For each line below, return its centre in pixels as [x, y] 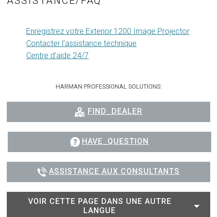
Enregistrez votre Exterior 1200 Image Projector [108, 31]
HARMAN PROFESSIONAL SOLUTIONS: [108, 87]
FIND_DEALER [115, 111]
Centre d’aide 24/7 [57, 56]
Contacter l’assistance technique [81, 44]
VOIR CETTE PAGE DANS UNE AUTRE [100, 201]
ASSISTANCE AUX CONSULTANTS [114, 171]
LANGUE [100, 210]
